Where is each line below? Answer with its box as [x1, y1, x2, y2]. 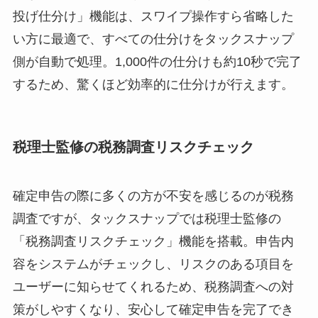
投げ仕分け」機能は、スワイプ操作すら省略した [12, 9, 294, 23]
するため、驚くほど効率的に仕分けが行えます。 [12, 77, 294, 92]
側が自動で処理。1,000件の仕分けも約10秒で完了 [12, 54, 302, 69]
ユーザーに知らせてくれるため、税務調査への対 [12, 280, 294, 295]
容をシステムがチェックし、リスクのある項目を [12, 257, 294, 272]
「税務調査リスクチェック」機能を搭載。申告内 [12, 234, 294, 249]
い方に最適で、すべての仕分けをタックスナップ [12, 31, 294, 46]
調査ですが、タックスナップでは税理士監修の [12, 212, 281, 226]
